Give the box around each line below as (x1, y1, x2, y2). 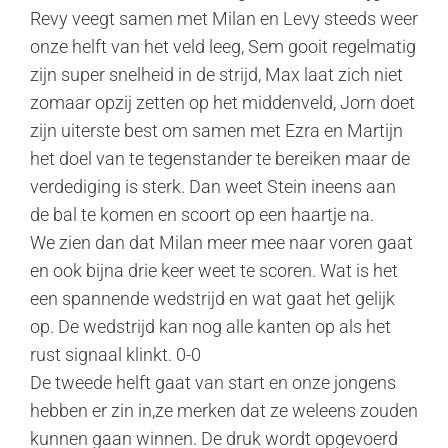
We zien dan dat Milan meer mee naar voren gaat (30, 232, 413, 253)
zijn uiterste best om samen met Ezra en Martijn (30, 120, 403, 141)
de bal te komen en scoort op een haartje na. (30, 204, 374, 225)
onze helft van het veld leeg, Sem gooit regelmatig (30, 36, 416, 57)
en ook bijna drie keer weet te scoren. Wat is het (30, 260, 398, 281)
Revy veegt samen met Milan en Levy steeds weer (30, 8, 418, 29)
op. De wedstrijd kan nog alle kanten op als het (30, 316, 391, 337)
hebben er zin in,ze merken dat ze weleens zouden (30, 400, 418, 421)
